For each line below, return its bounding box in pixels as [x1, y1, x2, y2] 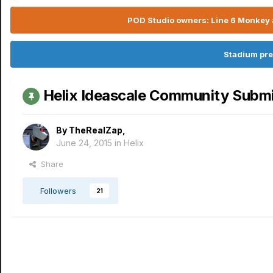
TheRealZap [69, 125, 122, 136]
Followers [40, 186, 76, 196]
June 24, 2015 [56, 138, 112, 149]
